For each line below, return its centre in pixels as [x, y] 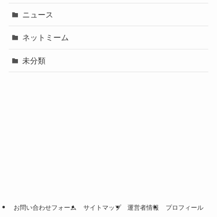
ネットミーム [46, 38]
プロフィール [184, 208]
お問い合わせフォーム [45, 208]
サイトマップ [102, 208]
